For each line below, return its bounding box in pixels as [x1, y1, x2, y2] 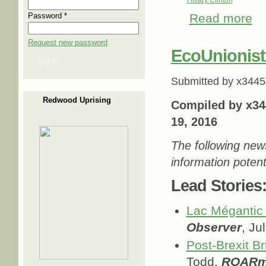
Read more [189, 11, 252, 26]
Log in [37, 56, 58, 65]
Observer [186, 220, 242, 235]
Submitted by [170, 75, 236, 87]
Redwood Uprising [43, 95, 111, 104]
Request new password [28, 38, 107, 47]
